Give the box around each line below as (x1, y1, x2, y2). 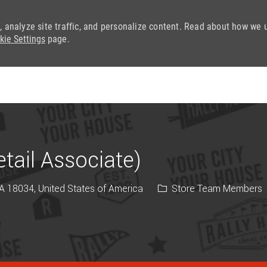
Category (157, 182, 195, 194)
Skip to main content (94, 67, 173, 77)
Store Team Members (169, 182, 262, 194)
